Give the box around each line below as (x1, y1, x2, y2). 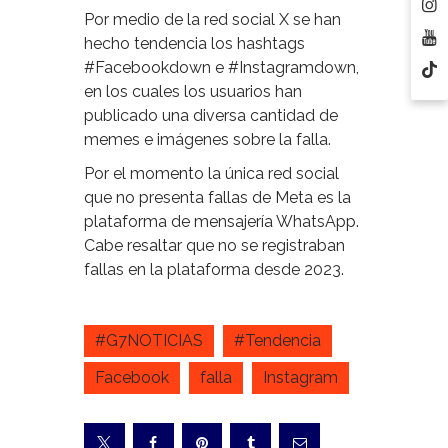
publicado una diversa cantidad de (84, 106, 338, 126)
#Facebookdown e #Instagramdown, (84, 58, 359, 78)
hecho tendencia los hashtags (84, 34, 305, 54)
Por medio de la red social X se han (84, 10, 341, 30)
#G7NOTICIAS (95, 331, 203, 351)
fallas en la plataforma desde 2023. (84, 260, 344, 280)
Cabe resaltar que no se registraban (84, 236, 345, 256)
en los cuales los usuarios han (84, 82, 302, 102)
